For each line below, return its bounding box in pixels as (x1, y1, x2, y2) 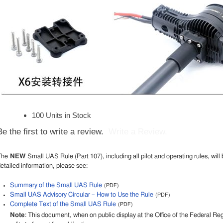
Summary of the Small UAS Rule (9, 182, 102, 189)
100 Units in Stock (31, 111, 91, 120)
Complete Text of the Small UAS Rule (9, 201, 116, 208)
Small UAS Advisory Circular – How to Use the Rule (9, 191, 153, 198)
